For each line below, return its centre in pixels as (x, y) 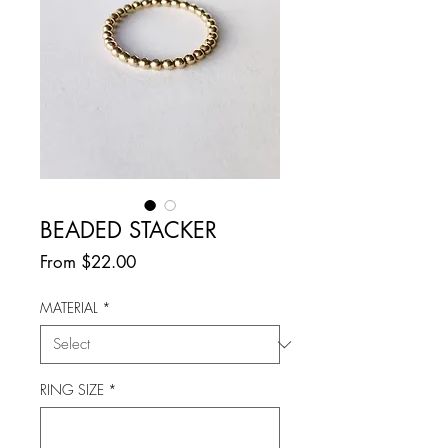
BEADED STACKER (128, 230)
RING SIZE (72, 389)
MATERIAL (69, 307)
